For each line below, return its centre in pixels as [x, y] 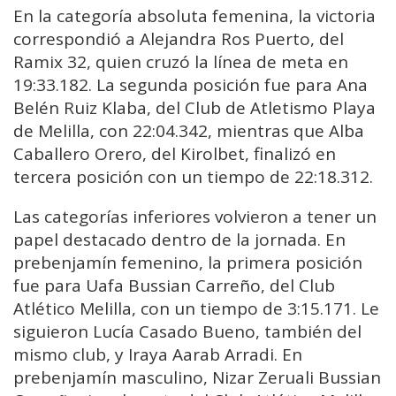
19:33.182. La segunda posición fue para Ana [190, 85]
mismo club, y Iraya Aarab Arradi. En [158, 355]
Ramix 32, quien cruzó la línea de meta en [181, 62]
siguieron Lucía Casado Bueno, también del [187, 332]
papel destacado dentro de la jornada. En [179, 240]
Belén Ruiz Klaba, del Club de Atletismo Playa [194, 108]
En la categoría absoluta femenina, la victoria [194, 16]
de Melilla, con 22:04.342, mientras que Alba [189, 131]
